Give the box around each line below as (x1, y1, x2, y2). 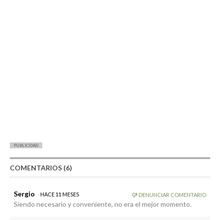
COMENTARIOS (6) (10, 163, 72, 172)
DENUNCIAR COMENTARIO (137, 191, 206, 198)
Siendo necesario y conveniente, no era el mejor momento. (14, 199, 192, 208)
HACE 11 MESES (40, 191, 79, 197)
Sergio (14, 189, 35, 198)
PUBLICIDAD (14, 142, 38, 148)
